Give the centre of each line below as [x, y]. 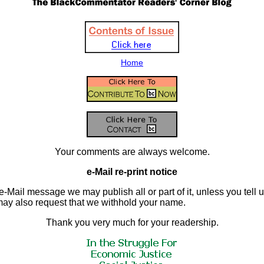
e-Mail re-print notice [132, 172]
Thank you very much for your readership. [132, 222]
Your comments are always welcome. [132, 152]
